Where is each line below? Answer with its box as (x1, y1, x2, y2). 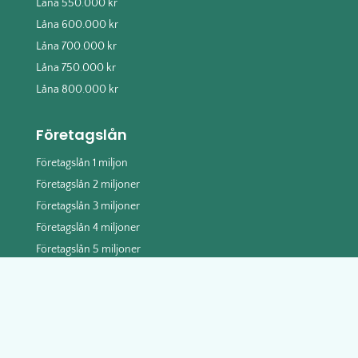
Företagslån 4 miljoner (35, 221, 140, 234)
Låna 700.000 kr (35, 39, 117, 53)
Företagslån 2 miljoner (35, 177, 140, 191)
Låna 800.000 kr (35, 82, 118, 96)
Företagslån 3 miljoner (35, 199, 140, 213)
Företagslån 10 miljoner (35, 264, 145, 277)
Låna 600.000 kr (35, 18, 118, 31)
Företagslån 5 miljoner (35, 242, 141, 256)
